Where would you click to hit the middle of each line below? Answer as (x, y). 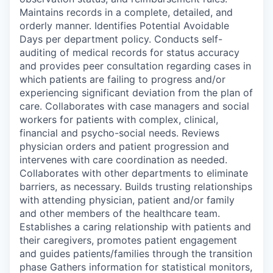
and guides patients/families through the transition (136, 253)
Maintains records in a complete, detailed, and (126, 12)
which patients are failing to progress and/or (122, 79)
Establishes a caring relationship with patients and (135, 226)
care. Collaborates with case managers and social (134, 106)
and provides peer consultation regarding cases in (135, 66)
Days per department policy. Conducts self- (121, 39)
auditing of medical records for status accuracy (129, 52)
